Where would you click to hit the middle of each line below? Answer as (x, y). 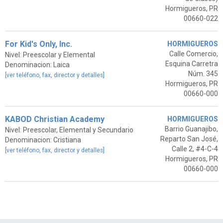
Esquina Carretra (191, 64)
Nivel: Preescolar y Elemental (50, 55)
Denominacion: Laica (37, 65)
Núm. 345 (203, 74)
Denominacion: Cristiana (43, 140)
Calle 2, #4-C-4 (195, 149)
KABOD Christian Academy (55, 119)
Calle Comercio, (193, 54)
